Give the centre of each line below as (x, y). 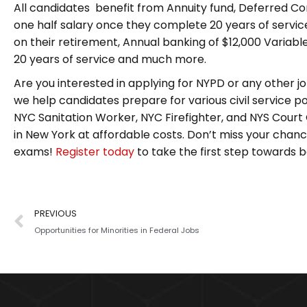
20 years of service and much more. (110, 59)
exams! (35, 152)
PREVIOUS (56, 213)
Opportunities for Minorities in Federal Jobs (117, 230)
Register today (95, 152)
